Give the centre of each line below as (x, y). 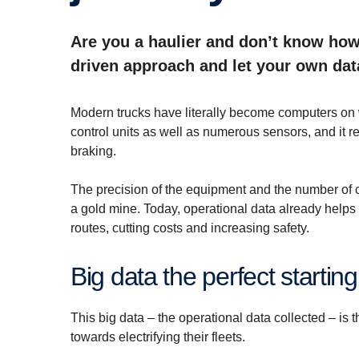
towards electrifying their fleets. (158, 337)
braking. (93, 151)
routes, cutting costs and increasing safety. (190, 228)
